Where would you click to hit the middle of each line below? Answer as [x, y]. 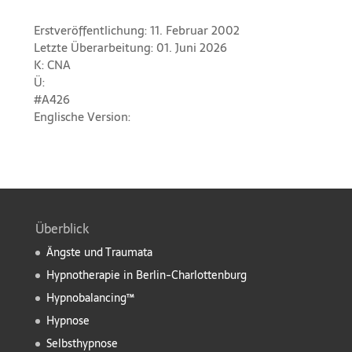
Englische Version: [82, 116]
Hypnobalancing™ [90, 297]
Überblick [62, 228]
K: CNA [52, 64]
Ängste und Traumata [99, 252]
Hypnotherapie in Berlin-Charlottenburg [146, 275]
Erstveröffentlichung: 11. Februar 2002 [136, 30]
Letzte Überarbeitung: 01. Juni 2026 [130, 47]
